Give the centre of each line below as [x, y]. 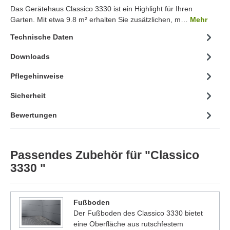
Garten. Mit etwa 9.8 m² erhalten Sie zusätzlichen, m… [100, 19]
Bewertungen [34, 115]
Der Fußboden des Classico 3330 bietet [138, 213]
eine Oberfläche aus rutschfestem [128, 224]
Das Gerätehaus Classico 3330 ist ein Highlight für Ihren [101, 8]
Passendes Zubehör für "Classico [105, 155]
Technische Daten [42, 37]
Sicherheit [28, 96]
